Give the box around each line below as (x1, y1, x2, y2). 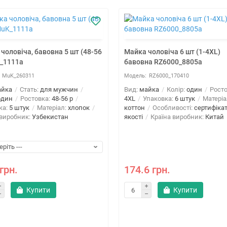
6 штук (175, 95, 195, 103)
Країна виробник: (149, 113, 205, 121)
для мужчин (40, 86, 78, 94)
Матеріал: (35, 104, 68, 112)
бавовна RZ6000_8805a (124, 58, 202, 66)
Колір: (165, 86, 186, 94)
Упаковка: (141, 95, 175, 103)
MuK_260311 (2, 72, 34, 80)
